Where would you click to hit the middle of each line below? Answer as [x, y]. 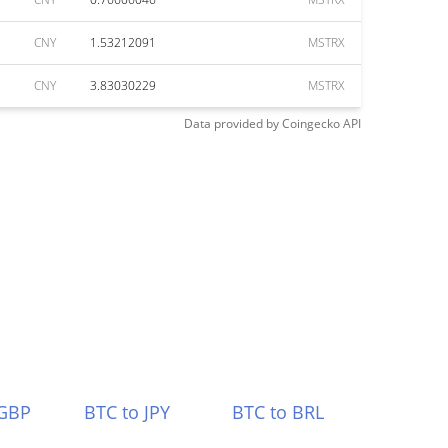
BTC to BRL [278, 412]
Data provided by [231, 123]
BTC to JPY [126, 412]
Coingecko [311, 123]
